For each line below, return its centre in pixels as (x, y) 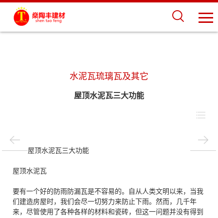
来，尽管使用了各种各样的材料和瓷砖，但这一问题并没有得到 (108, 212)
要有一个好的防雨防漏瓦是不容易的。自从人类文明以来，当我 (108, 191)
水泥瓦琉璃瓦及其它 (109, 76)
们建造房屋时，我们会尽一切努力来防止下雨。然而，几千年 (105, 201)
